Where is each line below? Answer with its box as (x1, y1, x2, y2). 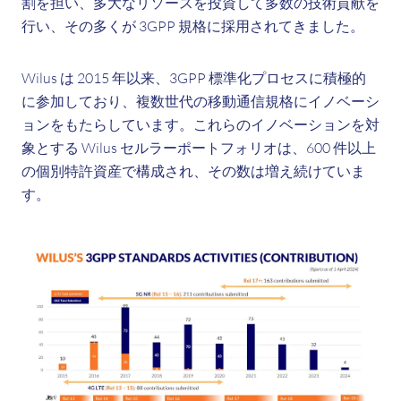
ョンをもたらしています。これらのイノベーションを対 (21, 115, 380, 133)
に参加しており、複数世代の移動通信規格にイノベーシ (21, 92, 380, 110)
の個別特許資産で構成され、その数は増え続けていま (21, 162, 365, 180)
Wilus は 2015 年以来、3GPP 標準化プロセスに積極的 (21, 69, 366, 87)
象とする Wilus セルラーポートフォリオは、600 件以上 (21, 139, 376, 157)
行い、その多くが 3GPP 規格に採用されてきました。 (21, 17, 367, 35)
